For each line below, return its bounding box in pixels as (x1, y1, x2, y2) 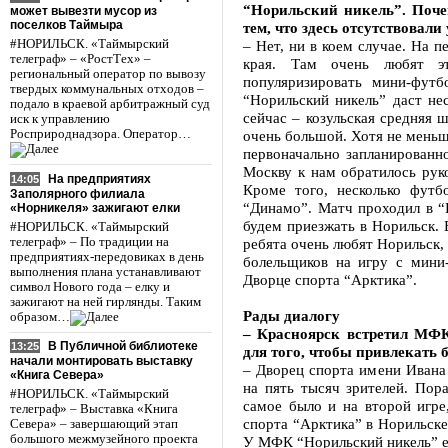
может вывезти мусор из (10, 3, 157, 18)
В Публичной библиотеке (48, 339, 198, 354)
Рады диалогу (243, 307, 340, 324)
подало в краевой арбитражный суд (10, 96, 210, 111)
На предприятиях (48, 171, 151, 186)
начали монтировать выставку (10, 354, 193, 369)
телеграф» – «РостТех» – (10, 51, 151, 66)
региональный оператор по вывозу (10, 66, 206, 81)
